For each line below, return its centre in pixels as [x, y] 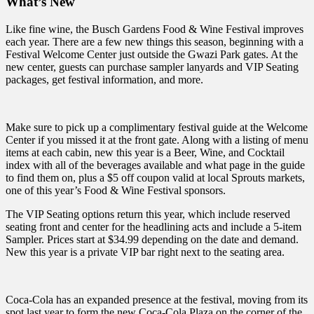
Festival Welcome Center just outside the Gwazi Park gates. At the [152, 55]
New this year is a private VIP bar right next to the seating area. [145, 252]
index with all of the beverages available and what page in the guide [155, 165]
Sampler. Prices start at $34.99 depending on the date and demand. [152, 240]
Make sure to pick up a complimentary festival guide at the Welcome [157, 128]
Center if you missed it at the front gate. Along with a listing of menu [157, 140]
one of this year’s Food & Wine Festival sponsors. [116, 191]
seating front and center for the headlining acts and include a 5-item [153, 227]
